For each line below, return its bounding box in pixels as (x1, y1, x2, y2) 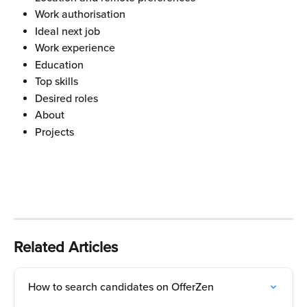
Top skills (35, 75, 78, 89)
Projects (35, 125, 74, 139)
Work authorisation (35, 8, 125, 22)
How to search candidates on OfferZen (28, 280, 214, 295)
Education (35, 58, 84, 72)
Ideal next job (35, 24, 100, 38)
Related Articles (14, 238, 118, 258)
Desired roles (35, 91, 98, 106)
